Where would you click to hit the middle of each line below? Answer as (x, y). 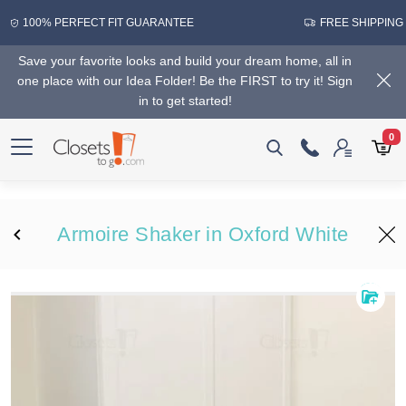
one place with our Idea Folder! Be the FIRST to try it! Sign (185, 81)
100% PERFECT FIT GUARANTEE (108, 23)
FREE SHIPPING (361, 23)
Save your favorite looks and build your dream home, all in (185, 61)
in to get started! (185, 101)
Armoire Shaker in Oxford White (203, 234)
